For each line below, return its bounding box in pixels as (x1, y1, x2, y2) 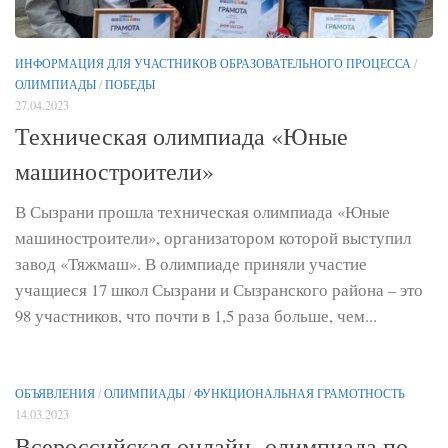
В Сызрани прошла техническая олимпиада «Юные (15, 200, 390, 224)
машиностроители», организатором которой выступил (15, 226, 411, 250)
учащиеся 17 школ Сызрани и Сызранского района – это (15, 278, 423, 302)
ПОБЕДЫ (105, 75, 155, 92)
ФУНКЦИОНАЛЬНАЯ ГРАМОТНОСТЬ (194, 385, 405, 402)
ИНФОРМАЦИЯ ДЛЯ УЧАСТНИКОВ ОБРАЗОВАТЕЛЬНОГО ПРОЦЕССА (15, 54, 411, 71)
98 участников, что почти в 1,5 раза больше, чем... (15, 304, 377, 328)
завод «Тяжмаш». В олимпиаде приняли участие (15, 252, 367, 276)
